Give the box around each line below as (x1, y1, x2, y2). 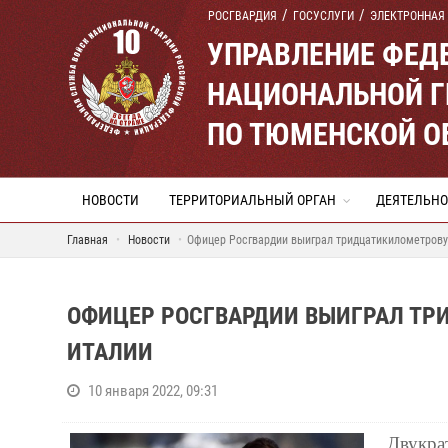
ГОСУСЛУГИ (293, 9, 354, 23)
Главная (67, 233, 108, 247)
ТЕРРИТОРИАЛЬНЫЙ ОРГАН (169, 192, 336, 208)
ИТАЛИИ (67, 338, 153, 366)
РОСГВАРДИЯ (208, 9, 277, 23)
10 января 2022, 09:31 (88, 382, 218, 400)
